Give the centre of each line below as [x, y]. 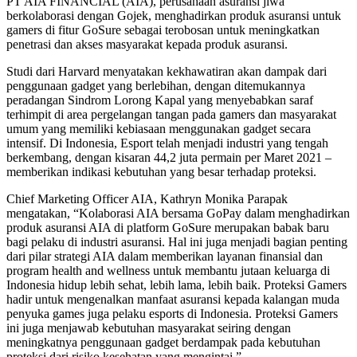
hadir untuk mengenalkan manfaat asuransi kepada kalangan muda [173, 299]
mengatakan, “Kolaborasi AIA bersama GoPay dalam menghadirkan [178, 213]
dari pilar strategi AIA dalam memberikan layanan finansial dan [165, 256]
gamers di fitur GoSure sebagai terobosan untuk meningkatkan [163, 29]
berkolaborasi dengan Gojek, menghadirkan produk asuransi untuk [174, 15]
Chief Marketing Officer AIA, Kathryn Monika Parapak [147, 198]
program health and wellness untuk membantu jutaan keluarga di [168, 270]
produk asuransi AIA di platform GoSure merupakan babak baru [168, 227]
